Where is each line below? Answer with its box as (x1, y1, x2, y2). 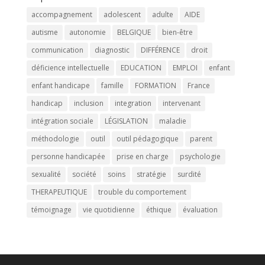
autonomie (69, 27, 106, 38)
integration (114, 98, 151, 109)
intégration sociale (31, 116, 93, 127)
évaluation (182, 205, 218, 215)
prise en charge (116, 151, 169, 162)
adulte (151, 9, 173, 20)
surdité (177, 169, 201, 180)
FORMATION (134, 80, 176, 91)
